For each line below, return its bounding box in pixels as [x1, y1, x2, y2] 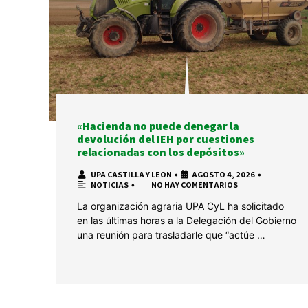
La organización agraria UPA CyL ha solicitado [77, 200, 284, 212]
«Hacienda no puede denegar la [77, 119, 239, 134]
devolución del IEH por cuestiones [77, 132, 254, 147]
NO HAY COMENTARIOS [151, 179, 238, 190]
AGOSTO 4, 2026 [192, 169, 255, 180]
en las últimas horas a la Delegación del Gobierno [77, 214, 296, 227]
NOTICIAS [91, 179, 129, 190]
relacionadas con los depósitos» [77, 145, 245, 160]
